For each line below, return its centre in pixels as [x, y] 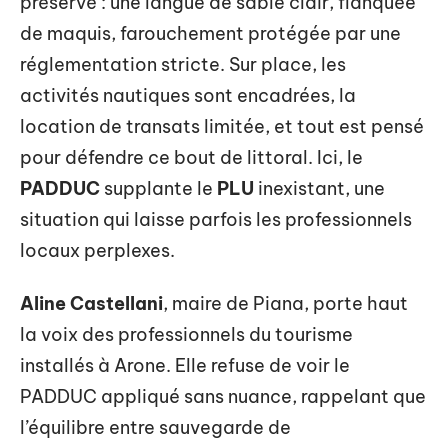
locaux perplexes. [97, 250]
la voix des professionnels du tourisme [186, 334]
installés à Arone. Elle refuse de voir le [185, 365]
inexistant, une [319, 188]
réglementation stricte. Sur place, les [183, 64]
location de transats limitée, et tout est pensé [222, 126]
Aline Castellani [91, 303]
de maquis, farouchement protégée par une [210, 33]
